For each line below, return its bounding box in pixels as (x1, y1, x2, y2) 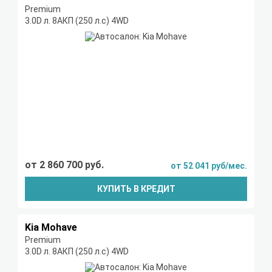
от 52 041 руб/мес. (171, 161, 247, 171)
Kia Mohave (25, 222, 77, 234)
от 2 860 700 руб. (25, 159, 104, 171)
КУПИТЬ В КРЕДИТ (97, 184, 175, 194)
